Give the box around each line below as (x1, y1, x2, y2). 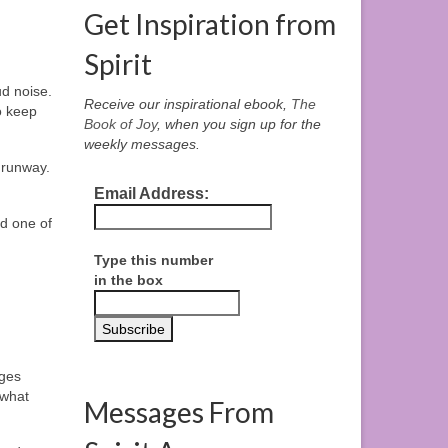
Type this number (93, 252, 213, 269)
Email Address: (93, 185, 209, 203)
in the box (93, 272, 163, 289)
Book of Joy (83, 116, 157, 133)
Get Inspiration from (83, 7, 336, 42)
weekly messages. (83, 136, 200, 153)
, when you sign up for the (156, 116, 321, 133)
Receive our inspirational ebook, (83, 96, 291, 113)
